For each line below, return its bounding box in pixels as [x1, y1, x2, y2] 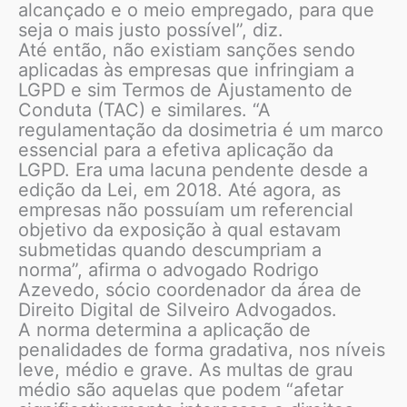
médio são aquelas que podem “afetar [18, 379, 343, 402]
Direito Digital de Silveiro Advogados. [18, 299, 337, 322]
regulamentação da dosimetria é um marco [18, 119, 383, 142]
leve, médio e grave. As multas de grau [18, 359, 353, 382]
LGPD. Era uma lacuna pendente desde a [18, 159, 368, 182]
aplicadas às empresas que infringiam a [18, 59, 354, 82]
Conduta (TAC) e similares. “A [18, 99, 271, 122]
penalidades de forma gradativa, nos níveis [18, 339, 385, 362]
